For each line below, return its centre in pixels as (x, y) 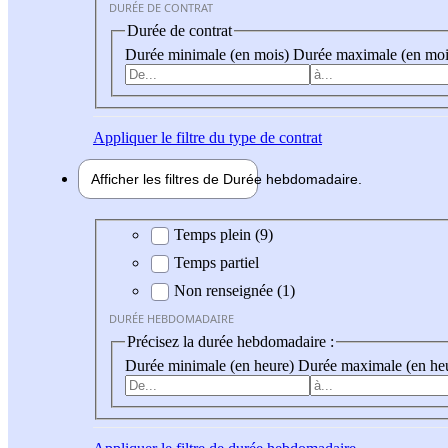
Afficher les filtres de (157, 178)
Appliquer (125, 137)
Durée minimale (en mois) (209, 54)
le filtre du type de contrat (239, 137)
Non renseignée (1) (234, 291)
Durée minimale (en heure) (211, 365)
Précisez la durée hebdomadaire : (230, 342)
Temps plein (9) (223, 235)
